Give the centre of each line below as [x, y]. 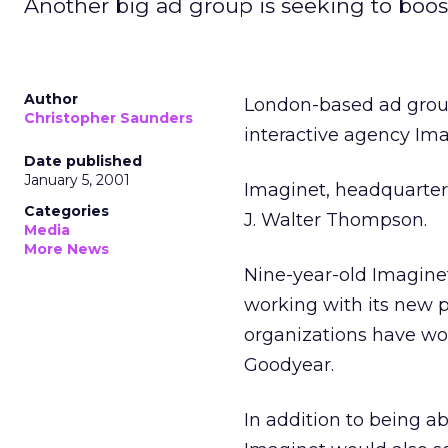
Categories [66, 211]
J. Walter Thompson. [335, 220]
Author [51, 99]
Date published [83, 161]
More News [66, 249]
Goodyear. [289, 365]
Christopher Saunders [108, 118]
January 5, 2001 [77, 180]
